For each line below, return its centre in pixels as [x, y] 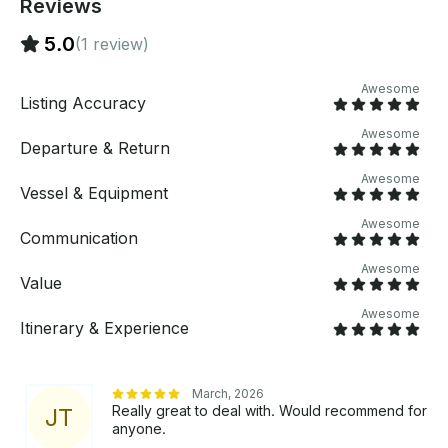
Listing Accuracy [83, 103]
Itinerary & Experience [104, 328]
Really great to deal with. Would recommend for [269, 411]
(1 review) [112, 44]
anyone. [139, 429]
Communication [79, 238]
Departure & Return [95, 148]
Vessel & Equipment [94, 193]
